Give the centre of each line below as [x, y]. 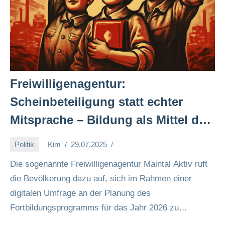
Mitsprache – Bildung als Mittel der [110, 120]
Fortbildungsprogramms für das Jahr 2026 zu [94, 208]
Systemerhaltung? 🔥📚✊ [80, 138]
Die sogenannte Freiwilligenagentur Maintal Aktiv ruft [109, 164]
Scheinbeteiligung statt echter [96, 102]
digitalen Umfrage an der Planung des [80, 193]
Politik [24, 144]
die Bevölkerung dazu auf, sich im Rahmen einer [101, 179]
